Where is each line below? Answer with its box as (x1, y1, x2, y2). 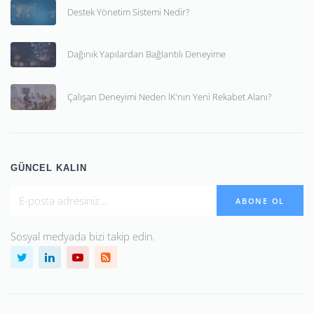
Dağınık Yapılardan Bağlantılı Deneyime (67, 48, 226, 61)
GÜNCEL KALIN (11, 162, 87, 173)
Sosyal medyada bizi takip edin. (11, 229, 156, 244)
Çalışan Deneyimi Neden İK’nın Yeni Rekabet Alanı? (67, 90, 271, 103)
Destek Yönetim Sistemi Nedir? (67, 5, 189, 18)
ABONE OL (235, 195, 285, 206)
